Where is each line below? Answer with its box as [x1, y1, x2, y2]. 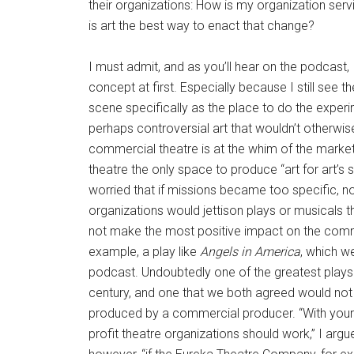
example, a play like [88, 243, 200, 259]
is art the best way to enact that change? [88, 17, 314, 33]
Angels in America [200, 243, 300, 259]
